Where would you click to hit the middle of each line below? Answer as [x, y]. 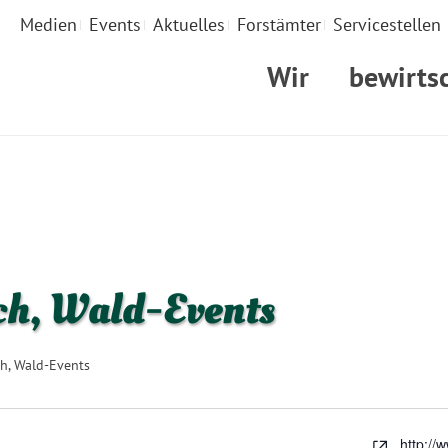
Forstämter [279, 24]
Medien [48, 24]
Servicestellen [387, 24]
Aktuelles [189, 24]
